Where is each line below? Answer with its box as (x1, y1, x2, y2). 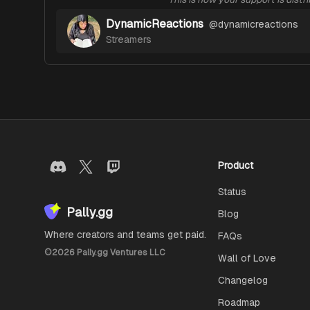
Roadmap (218, 297, 261, 308)
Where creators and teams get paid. (44, 229, 206, 240)
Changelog (218, 275, 268, 286)
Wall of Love (218, 253, 277, 264)
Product (218, 160, 254, 171)
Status (218, 186, 247, 197)
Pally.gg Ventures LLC (75, 248, 165, 257)
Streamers (106, 34, 152, 45)
